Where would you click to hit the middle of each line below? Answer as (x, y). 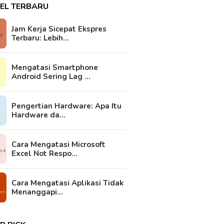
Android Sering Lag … (51, 76)
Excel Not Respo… (45, 153)
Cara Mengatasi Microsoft (59, 144)
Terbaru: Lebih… (40, 38)
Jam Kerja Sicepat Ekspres (59, 29)
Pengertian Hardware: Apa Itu (67, 106)
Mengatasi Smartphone (55, 67)
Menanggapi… (37, 192)
